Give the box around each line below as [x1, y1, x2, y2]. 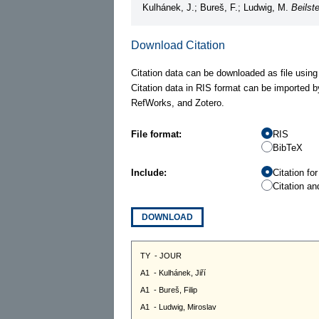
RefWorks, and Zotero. [131, 97, 224, 108]
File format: [131, 128, 182, 140]
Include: [131, 167, 167, 178]
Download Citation [131, 38, 225, 51]
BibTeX [273, 142, 303, 153]
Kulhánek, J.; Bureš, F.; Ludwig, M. [142, 1, 291, 13]
